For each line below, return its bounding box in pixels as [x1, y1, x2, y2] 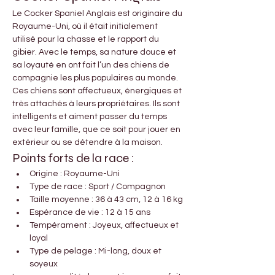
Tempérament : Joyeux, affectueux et [29, 221, 180, 230]
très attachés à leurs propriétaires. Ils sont [12, 99, 182, 109]
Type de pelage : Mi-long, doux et [29, 247, 163, 256]
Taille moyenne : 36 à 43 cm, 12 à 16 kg [29, 195, 183, 204]
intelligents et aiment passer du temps [12, 112, 169, 122]
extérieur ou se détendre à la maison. [12, 138, 163, 147]
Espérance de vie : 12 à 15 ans [29, 208, 150, 217]
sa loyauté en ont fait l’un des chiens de [12, 61, 171, 70]
